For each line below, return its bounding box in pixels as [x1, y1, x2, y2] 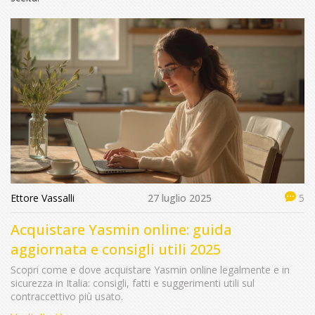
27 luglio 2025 [148, 191, 212, 205]
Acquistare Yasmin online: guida [11, 220, 232, 240]
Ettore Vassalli [11, 191, 75, 205]
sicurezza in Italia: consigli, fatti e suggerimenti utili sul [11, 276, 255, 290]
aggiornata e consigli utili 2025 [11, 240, 221, 259]
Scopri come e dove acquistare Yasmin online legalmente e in [11, 263, 290, 277]
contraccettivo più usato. [11, 290, 123, 304]
